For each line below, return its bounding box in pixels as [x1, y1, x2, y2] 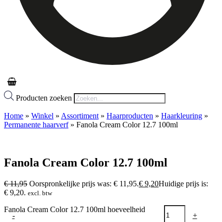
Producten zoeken [16, 94, 74, 103]
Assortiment [61, 111, 99, 120]
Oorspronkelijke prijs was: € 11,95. [29, 179, 139, 188]
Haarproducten [107, 111, 153, 120]
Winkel [31, 111, 54, 120]
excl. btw [28, 189, 52, 197]
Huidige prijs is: [159, 179, 208, 188]
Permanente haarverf [4, 120, 68, 129]
